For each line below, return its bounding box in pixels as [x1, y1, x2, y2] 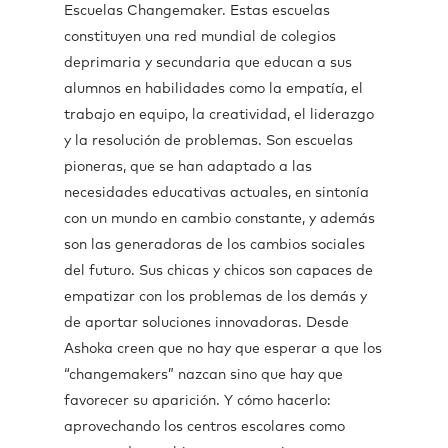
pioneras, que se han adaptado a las [64, 160, 312, 174]
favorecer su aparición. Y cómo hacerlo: [64, 394, 331, 408]
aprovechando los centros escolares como [64, 420, 345, 434]
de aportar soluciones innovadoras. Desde [64, 316, 349, 330]
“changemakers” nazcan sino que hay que [64, 368, 343, 382]
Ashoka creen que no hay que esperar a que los [64, 342, 382, 356]
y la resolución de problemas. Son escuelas [64, 134, 353, 148]
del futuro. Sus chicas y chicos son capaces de [64, 264, 373, 278]
